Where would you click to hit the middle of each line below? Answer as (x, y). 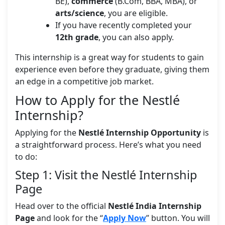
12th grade (77, 37)
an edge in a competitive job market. (84, 82)
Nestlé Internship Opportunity (140, 133)
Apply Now (125, 218)
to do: (26, 157)
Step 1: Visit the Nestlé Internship (106, 175)
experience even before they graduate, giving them (112, 70)
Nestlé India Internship (155, 206)
